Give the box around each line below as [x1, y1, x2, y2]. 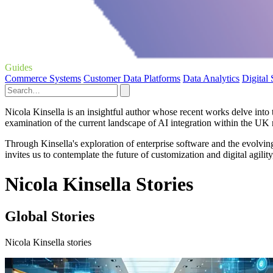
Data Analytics [183, 73, 239, 83]
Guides [5, 62, 32, 73]
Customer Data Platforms [83, 73, 180, 83]
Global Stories [5, 208, 94, 225]
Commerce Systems [5, 73, 81, 83]
